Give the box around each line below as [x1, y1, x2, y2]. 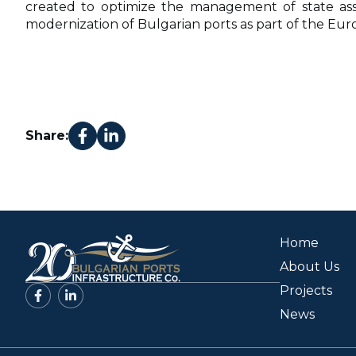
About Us [280, 258, 339, 274]
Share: [25, 127, 68, 143]
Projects [280, 282, 332, 298]
